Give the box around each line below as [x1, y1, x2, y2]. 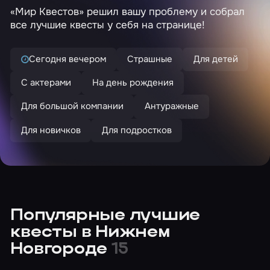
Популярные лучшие [10, 208, 201, 225]
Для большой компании [20, 100, 124, 113]
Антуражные [144, 100, 199, 113]
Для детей [193, 52, 238, 65]
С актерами [20, 77, 71, 89]
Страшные [127, 52, 172, 65]
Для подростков [101, 124, 172, 136]
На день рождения [92, 77, 174, 89]
